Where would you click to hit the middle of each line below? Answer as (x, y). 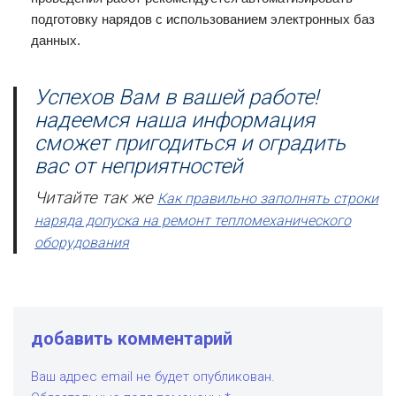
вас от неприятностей (138, 166)
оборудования (82, 243)
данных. (57, 40)
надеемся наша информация (175, 120)
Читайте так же (96, 198)
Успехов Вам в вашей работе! (176, 97)
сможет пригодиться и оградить (190, 143)
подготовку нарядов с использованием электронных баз (203, 19)
